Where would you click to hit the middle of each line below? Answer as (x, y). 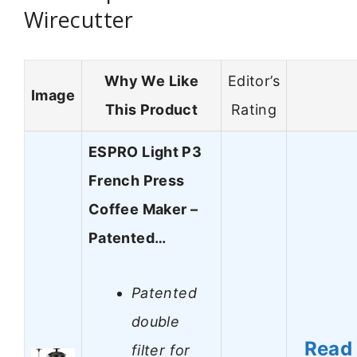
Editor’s (254, 81)
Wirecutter (79, 19)
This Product (151, 110)
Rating (254, 110)
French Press (137, 181)
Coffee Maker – (143, 210)
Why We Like (151, 81)
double (156, 321)
